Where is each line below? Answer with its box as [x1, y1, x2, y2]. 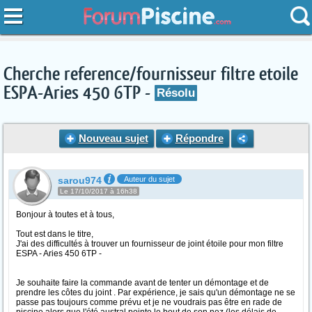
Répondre [175, 132, 224, 144]
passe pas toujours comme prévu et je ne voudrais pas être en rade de [16, 297, 282, 307]
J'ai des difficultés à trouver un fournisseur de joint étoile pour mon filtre [16, 239, 283, 249]
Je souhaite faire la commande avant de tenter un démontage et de [16, 278, 269, 288]
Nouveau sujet [78, 132, 148, 144]
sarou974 [58, 175, 102, 186]
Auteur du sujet [124, 175, 175, 183]
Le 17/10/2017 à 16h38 [60, 187, 137, 195]
